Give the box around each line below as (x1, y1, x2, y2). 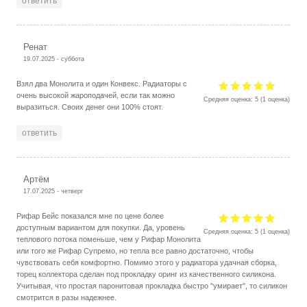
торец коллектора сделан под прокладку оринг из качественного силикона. (16, 269, 277, 278)
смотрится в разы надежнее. (16, 293, 117, 302)
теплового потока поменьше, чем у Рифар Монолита (16, 234, 201, 243)
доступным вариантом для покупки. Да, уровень (16, 223, 186, 232)
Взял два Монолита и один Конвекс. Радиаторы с (16, 79, 188, 88)
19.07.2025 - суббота (23, 54, 85, 62)
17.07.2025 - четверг (23, 186, 84, 195)
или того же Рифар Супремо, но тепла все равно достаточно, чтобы (16, 246, 254, 255)
